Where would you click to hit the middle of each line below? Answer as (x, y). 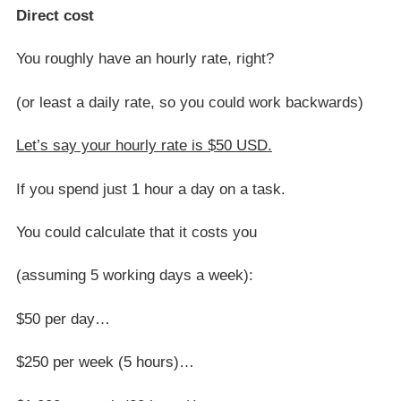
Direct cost (55, 16)
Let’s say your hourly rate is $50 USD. (144, 146)
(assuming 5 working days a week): (135, 276)
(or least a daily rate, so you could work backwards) (190, 102)
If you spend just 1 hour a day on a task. (151, 189)
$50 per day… (63, 319)
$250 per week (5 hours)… (105, 363)
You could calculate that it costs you (137, 232)
